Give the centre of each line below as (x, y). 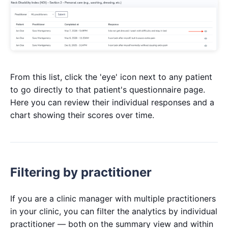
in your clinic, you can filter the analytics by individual (114, 211)
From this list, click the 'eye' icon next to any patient (111, 77)
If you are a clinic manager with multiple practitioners (113, 199)
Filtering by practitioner (81, 173)
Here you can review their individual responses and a (112, 103)
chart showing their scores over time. (82, 115)
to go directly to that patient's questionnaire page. (108, 90)
